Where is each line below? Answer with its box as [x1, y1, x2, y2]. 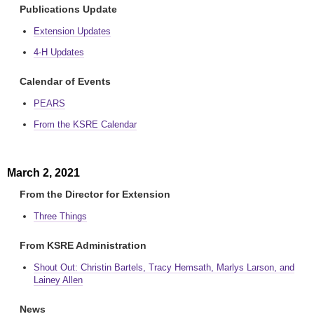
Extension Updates [34, 26, 111, 36]
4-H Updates [34, 47, 84, 57]
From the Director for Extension [20, 189, 170, 200]
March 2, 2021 [7, 167, 80, 179]
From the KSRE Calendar [34, 119, 137, 130]
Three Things [34, 211, 87, 221]
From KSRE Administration [20, 240, 146, 251]
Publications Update [20, 4, 117, 15]
